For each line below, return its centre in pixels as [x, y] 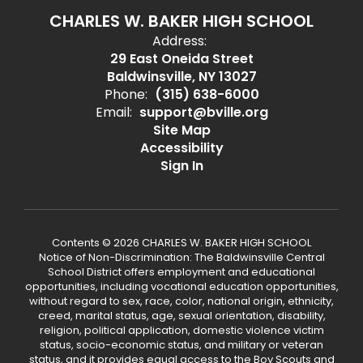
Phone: [126, 94]
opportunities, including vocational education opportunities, [181, 286]
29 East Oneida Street [181, 59]
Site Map [181, 130]
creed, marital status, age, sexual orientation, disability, [181, 316]
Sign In [181, 166]
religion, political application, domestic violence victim [181, 330]
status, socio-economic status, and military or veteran [181, 345]
